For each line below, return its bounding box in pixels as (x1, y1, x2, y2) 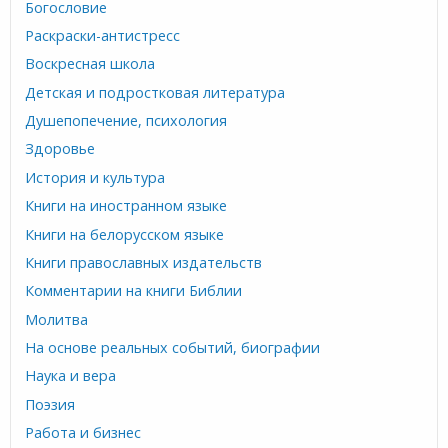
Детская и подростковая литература (25, 82, 286, 102)
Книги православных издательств (25, 253, 263, 273)
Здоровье (25, 139, 96, 159)
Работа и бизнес (25, 423, 142, 443)
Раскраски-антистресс (25, 26, 181, 46)
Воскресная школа (25, 54, 156, 74)
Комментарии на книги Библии (25, 281, 243, 301)
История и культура (25, 168, 166, 188)
